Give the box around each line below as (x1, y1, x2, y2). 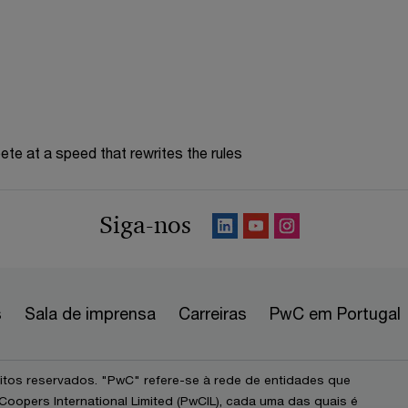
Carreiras (178, 302, 247, 323)
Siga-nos (98, 209, 191, 240)
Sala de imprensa (25, 302, 156, 323)
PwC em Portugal (270, 302, 401, 323)
